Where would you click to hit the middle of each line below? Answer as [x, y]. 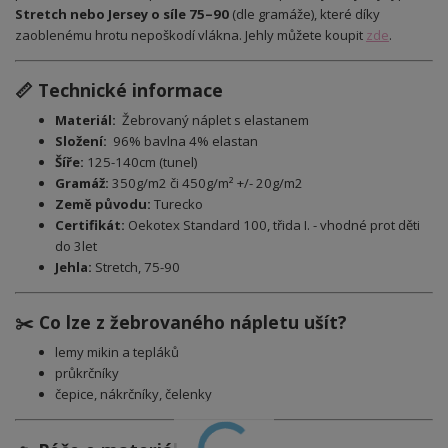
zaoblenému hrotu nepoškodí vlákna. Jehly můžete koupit [190, 34]
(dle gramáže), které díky [306, 13]
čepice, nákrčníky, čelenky [133, 394]
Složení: [81, 140]
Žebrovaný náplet [173, 119]
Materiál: [85, 119]
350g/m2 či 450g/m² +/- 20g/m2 [206, 182]
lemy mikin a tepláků [117, 352]
